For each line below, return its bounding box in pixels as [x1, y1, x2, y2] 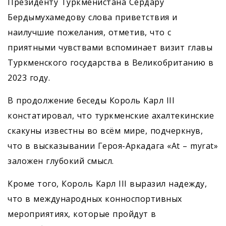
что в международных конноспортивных [8, 193, 182, 205]
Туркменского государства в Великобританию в [8, 57, 214, 69]
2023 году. [8, 72, 50, 84]
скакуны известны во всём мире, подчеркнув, [8, 125, 203, 137]
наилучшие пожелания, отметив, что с [8, 27, 172, 38]
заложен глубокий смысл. [8, 155, 114, 167]
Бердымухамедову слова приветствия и [8, 12, 178, 23]
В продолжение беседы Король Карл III [8, 95, 175, 106]
